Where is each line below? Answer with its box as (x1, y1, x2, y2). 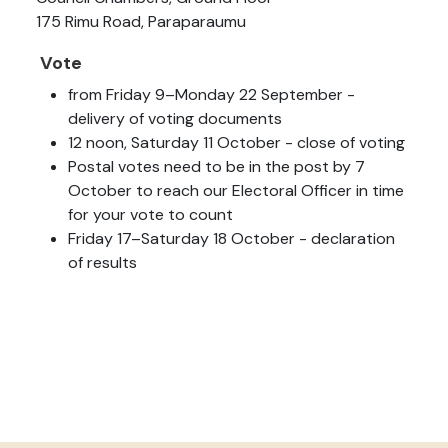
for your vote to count (68, 204, 233, 226)
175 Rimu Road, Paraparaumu (36, 11, 246, 33)
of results (68, 252, 137, 274)
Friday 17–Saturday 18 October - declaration (68, 228, 395, 250)
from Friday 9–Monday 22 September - (68, 84, 355, 106)
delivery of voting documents (68, 108, 282, 130)
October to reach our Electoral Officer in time (68, 180, 404, 202)
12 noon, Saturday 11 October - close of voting (68, 132, 405, 154)
